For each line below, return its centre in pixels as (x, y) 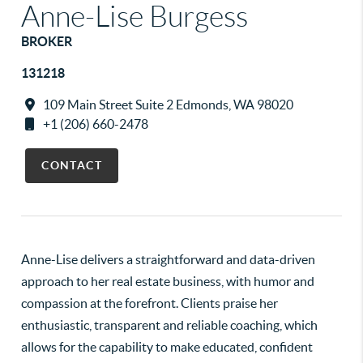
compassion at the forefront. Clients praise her (150, 303)
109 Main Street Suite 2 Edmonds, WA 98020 (169, 105)
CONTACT (72, 165)
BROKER (47, 41)
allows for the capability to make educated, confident (167, 347)
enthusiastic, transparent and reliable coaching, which (170, 325)
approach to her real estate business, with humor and (168, 281)
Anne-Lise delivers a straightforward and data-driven (169, 259)
